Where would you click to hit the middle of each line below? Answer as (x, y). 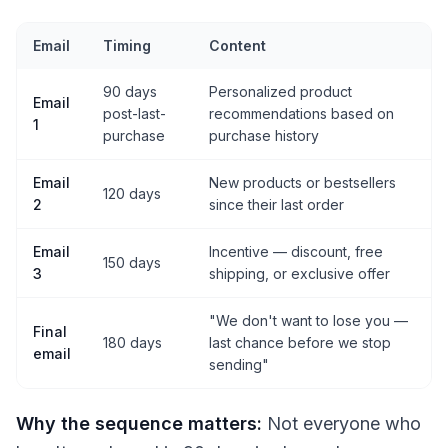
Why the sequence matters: (139, 424)
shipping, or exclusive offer (299, 274)
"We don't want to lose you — (308, 321)
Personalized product (280, 92)
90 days (130, 92)
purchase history (264, 136)
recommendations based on (301, 114)
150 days (132, 263)
